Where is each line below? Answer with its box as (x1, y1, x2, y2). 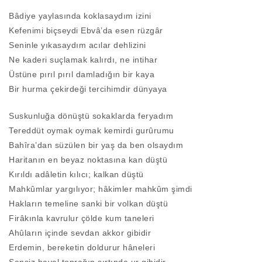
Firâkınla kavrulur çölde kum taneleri (9, 213, 154, 223)
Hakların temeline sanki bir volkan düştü (9, 199, 168, 209)
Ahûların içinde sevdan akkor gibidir (9, 228, 151, 238)
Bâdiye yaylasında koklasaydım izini (9, 11, 151, 21)
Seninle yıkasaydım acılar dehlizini (9, 40, 146, 50)
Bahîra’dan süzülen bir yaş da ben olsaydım (9, 140, 183, 150)
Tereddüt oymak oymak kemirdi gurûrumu (9, 126, 174, 136)
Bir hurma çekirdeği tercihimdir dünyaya (9, 84, 167, 94)
